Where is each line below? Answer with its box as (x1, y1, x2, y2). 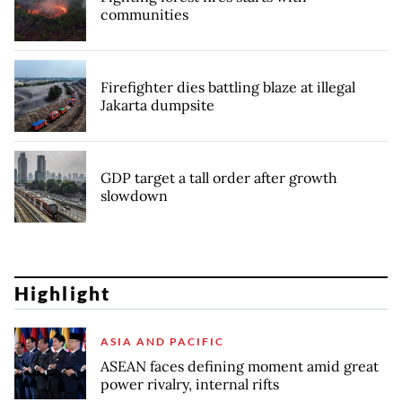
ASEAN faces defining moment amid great (100, 356, 379, 375)
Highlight (14, 282, 110, 305)
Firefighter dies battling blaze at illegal (100, 77, 355, 96)
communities (100, 4, 188, 23)
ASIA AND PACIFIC (100, 334, 224, 348)
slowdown (100, 186, 168, 205)
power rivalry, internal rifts (100, 374, 279, 393)
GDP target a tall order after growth (100, 168, 337, 187)
